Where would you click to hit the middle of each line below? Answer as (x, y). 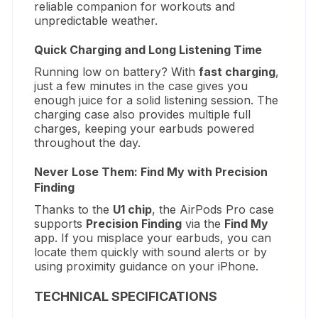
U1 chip (133, 209)
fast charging (237, 71)
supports (60, 223)
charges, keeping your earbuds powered (144, 128)
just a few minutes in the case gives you (141, 86)
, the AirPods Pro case (213, 209)
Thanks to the (74, 209)
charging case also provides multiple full (143, 114)
